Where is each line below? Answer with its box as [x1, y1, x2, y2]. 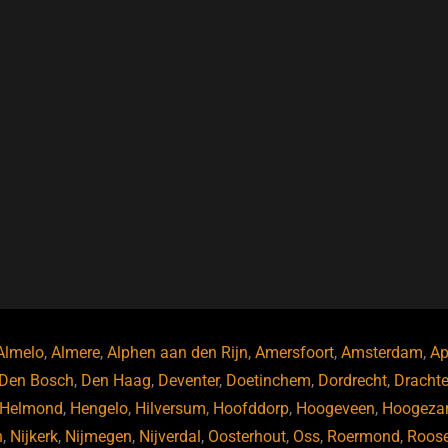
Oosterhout [207, 427, 286, 446]
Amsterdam [340, 343, 423, 362]
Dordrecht [317, 371, 387, 390]
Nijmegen [64, 427, 132, 446]
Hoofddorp [213, 399, 289, 418]
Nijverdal [138, 427, 201, 446]
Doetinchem [225, 371, 311, 390]
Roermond [326, 427, 400, 446]
